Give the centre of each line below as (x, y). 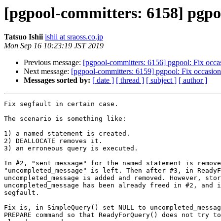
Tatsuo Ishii (23, 37)
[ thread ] (130, 80)
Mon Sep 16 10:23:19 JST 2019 (54, 46)
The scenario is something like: (65, 119)
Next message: (47, 72)
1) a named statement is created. (67, 134)
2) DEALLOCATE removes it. (53, 141)
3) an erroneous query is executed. (71, 148)
